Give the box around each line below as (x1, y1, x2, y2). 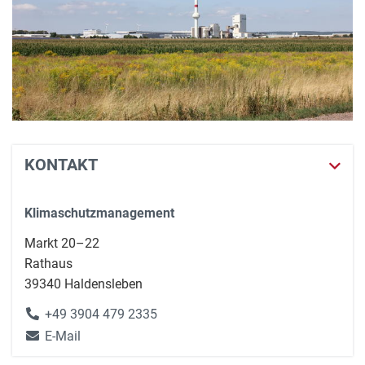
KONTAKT (24, 154, 98, 174)
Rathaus (24, 255, 73, 271)
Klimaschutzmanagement (24, 204, 174, 221)
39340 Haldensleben (24, 275, 143, 292)
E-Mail (45, 328, 81, 344)
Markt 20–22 (24, 235, 99, 251)
